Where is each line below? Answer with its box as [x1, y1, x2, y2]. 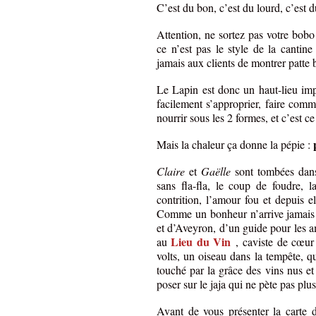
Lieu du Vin [171, 233, 231, 250]
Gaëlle [200, 164, 231, 179]
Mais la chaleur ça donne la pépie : [157, 137, 313, 152]
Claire [157, 164, 185, 179]
